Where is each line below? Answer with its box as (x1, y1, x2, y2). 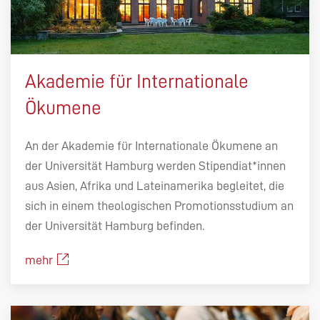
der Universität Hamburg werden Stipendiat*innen (25, 159, 286, 172)
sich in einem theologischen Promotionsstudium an (25, 199, 294, 212)
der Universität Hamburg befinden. (25, 219, 204, 232)
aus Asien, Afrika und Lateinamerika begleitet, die (25, 179, 284, 192)
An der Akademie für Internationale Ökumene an (25, 139, 278, 152)
